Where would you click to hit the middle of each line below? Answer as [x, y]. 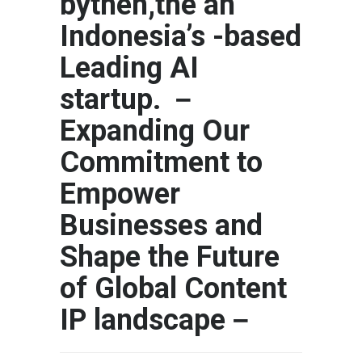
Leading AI [129, 68]
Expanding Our [155, 131]
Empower [120, 194]
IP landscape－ [157, 320]
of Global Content [173, 289]
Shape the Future [170, 257]
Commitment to [161, 163]
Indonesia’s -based [181, 37]
